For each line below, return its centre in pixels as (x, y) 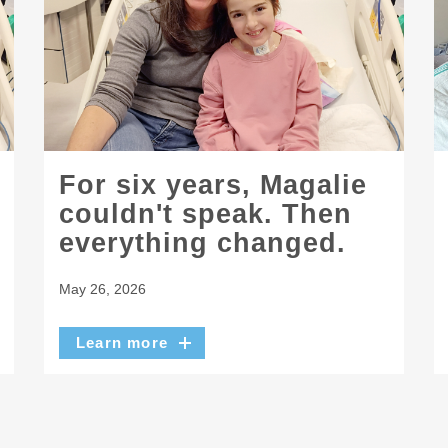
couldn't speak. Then (205, 214)
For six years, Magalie (213, 185)
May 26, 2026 (102, 288)
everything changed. (202, 243)
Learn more (122, 342)
